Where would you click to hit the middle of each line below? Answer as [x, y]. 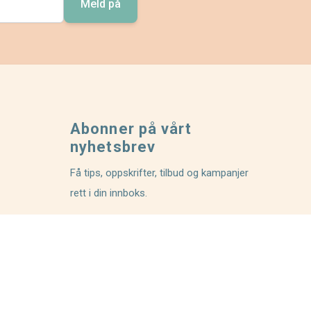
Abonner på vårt [131, 129]
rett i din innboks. [109, 193]
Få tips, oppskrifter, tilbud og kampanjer [159, 173]
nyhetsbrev [113, 147]
